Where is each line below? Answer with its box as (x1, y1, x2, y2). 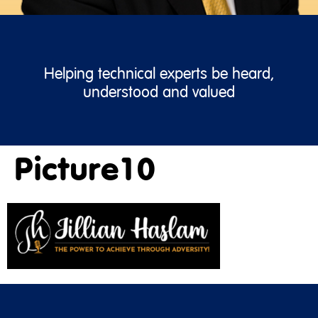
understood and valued (83, 82, 235, 102)
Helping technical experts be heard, (43, 63, 275, 84)
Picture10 (14, 154, 155, 188)
